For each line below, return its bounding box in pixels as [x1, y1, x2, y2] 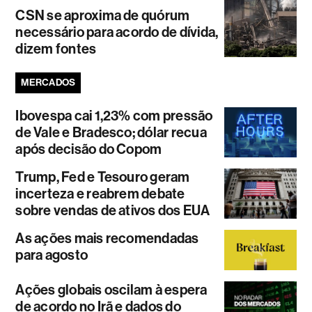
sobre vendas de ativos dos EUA [15, 201, 210, 219]
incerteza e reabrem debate [15, 185, 185, 202]
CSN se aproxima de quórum [15, 6, 190, 24]
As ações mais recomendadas [15, 229, 199, 247]
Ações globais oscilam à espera [15, 281, 208, 299]
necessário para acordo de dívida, [15, 23, 219, 40]
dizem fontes [15, 40, 97, 57]
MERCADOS [21, 76, 76, 88]
